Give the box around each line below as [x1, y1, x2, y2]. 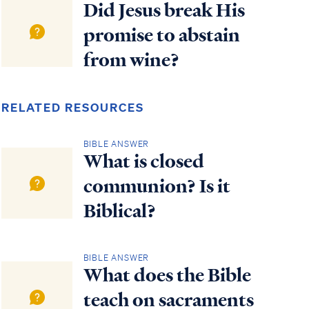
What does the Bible [83, 263, 251, 288]
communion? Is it [83, 173, 230, 199]
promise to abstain [83, 22, 240, 48]
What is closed [83, 148, 204, 174]
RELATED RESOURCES [1, 99, 144, 114]
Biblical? [83, 198, 156, 223]
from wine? [83, 47, 179, 72]
